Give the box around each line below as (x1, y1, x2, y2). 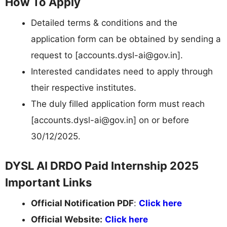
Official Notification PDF (31, 198, 134, 208)
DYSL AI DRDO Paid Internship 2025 (5, 159, 199, 172)
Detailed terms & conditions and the (31, 18, 177, 28)
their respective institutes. (31, 83, 136, 93)
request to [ (31, 50, 78, 61)
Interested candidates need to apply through (31, 66, 213, 77)
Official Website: (31, 214, 102, 224)
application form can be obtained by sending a (31, 34, 221, 45)
